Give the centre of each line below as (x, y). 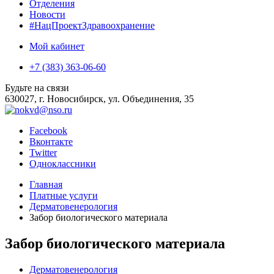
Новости (47, 14)
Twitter (43, 153)
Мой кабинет (57, 46)
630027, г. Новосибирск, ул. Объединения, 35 (99, 99)
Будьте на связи (37, 88)
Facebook (48, 131)
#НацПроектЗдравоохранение (92, 25)
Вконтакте (51, 142)
